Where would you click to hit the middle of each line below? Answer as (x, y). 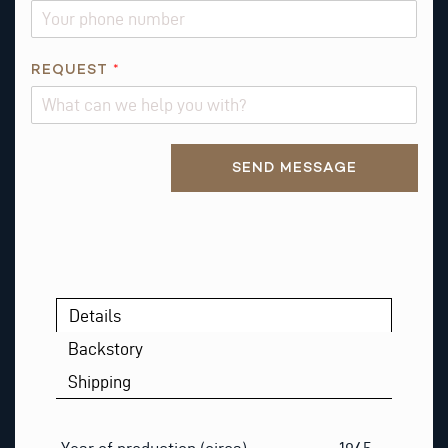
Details (95, 315)
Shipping (100, 382)
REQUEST (72, 69)
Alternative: (63, 152)
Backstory (106, 349)
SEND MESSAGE (294, 167)
